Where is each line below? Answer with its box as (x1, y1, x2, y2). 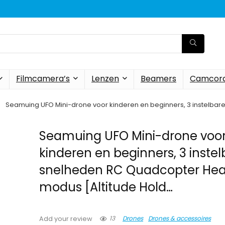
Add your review (39, 214, 93, 223)
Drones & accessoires (148, 214, 211, 223)
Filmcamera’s (16, 73, 70, 84)
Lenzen (91, 73, 119, 84)
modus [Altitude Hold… (39, 179, 173, 195)
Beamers (141, 73, 176, 84)
